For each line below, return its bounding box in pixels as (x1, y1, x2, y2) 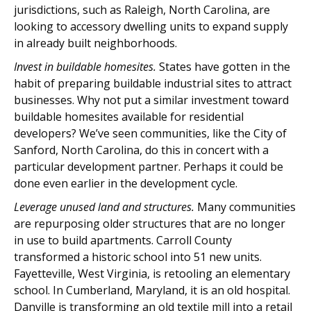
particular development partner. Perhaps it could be (14, 159, 283, 174)
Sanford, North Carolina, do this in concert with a (14, 142, 269, 158)
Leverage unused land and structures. (14, 199, 194, 215)
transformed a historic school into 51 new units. (14, 249, 262, 264)
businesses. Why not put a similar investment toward (14, 92, 289, 108)
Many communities (194, 199, 296, 215)
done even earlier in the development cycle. (14, 176, 237, 191)
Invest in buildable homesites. (14, 59, 156, 74)
